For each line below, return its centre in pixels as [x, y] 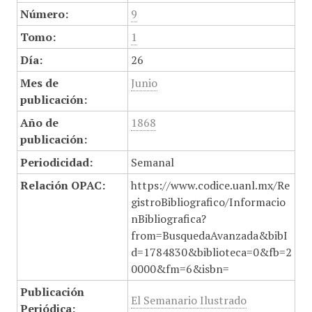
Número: [44, 14]
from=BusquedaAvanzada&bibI [209, 235]
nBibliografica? [168, 219]
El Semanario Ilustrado [188, 300]
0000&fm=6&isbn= [180, 269]
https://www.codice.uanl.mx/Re [210, 185]
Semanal [152, 162]
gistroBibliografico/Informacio [208, 202]
